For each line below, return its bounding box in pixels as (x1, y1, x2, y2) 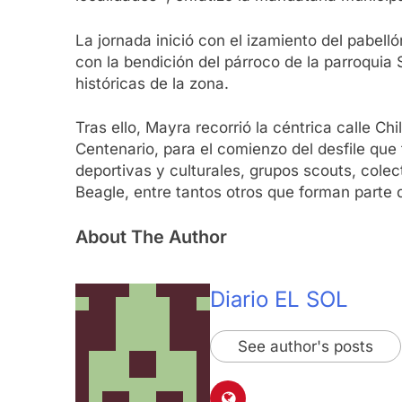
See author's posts (238, 336, 373, 355)
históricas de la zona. (75, 74, 229, 92)
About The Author (75, 225, 227, 248)
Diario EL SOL (210, 285, 348, 312)
